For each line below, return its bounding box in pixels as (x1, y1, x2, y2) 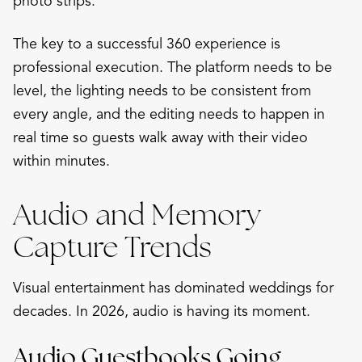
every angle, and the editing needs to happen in (13, 104, 325, 123)
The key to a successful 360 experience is (13, 34, 280, 53)
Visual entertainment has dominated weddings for (13, 278, 334, 297)
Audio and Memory (13, 195, 261, 234)
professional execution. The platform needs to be (13, 57, 332, 76)
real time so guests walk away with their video (13, 128, 308, 146)
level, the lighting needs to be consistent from (13, 81, 311, 99)
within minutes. (13, 151, 110, 170)
